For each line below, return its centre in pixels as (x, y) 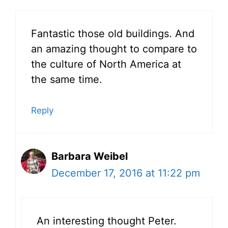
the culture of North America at (106, 64)
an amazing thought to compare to (114, 49)
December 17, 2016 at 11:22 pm (126, 173)
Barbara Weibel (90, 156)
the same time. (67, 80)
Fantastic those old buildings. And (113, 34)
